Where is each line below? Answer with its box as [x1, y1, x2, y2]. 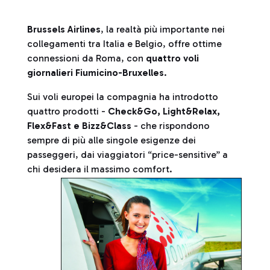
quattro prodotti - [27, 105, 108, 117]
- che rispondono [131, 120, 210, 131]
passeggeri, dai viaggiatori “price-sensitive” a [27, 149, 228, 160]
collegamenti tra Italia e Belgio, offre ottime [27, 38, 222, 49]
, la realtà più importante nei [101, 24, 225, 35]
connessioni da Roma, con [27, 52, 146, 64]
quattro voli [146, 52, 199, 64]
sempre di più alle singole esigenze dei [27, 134, 196, 146]
